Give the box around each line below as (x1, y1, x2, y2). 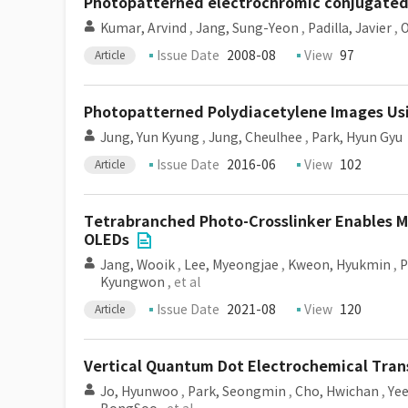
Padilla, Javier (308, 20, 392, 36)
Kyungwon (100, 274, 165, 291)
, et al (165, 274, 200, 291)
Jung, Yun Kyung (100, 129, 199, 146)
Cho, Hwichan (295, 383, 379, 400)
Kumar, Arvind (100, 20, 187, 36)
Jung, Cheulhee (209, 129, 302, 146)
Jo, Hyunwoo (100, 383, 178, 400)
